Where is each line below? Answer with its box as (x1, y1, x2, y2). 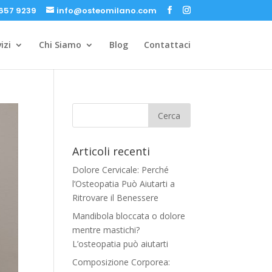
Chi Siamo (38, 38, 81, 50)
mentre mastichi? (72, 224, 140, 236)
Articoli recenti (72, 144, 151, 158)
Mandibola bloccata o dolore (72, 210, 186, 222)
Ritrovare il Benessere (72, 192, 159, 203)
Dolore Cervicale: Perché (72, 164, 169, 175)
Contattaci (143, 38, 191, 50)
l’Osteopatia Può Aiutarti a (72, 178, 175, 189)
